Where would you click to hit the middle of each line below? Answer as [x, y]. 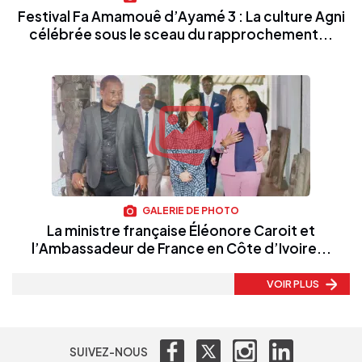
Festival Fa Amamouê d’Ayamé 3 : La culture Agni [181, 16]
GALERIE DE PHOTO [189, 210]
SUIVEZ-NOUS [108, 351]
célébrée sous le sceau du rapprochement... [181, 34]
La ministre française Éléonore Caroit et [181, 231]
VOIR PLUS [294, 284]
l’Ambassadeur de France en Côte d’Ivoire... [181, 248]
